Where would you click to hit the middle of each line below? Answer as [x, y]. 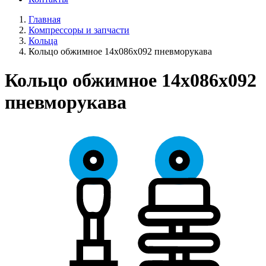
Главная [45, 19]
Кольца [43, 41]
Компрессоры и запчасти [79, 30]
